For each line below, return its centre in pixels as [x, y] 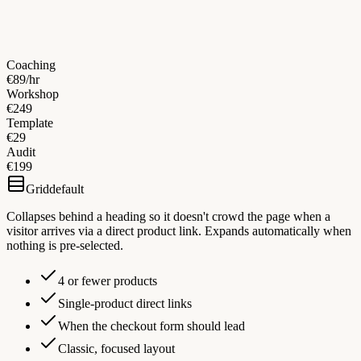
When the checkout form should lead [151, 326]
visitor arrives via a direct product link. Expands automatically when [179, 231]
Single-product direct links [125, 304]
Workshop [33, 94]
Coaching [31, 65]
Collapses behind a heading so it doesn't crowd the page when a [168, 217]
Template [30, 123]
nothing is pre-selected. [65, 246]
